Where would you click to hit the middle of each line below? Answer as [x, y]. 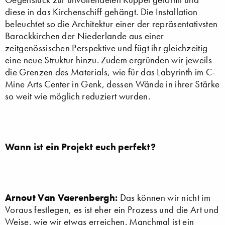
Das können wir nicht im [164, 197]
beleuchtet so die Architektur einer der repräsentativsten [111, 24]
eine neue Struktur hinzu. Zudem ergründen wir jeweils [108, 60]
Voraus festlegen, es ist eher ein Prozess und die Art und [112, 209]
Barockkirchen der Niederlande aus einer [85, 36]
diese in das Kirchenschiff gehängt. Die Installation [101, 12]
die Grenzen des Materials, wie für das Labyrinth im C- [110, 72]
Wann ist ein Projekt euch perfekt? [80, 146]
